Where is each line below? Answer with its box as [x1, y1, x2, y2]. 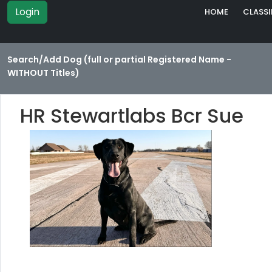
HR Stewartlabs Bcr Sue [20, 102, 243, 130]
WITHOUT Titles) [7, 67, 80, 80]
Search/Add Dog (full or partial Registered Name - [7, 53, 231, 66]
